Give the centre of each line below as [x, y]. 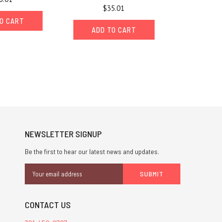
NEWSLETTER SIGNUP [63, 134]
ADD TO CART [114, 30]
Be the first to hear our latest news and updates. [92, 152]
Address [37, 179]
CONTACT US [48, 205]
